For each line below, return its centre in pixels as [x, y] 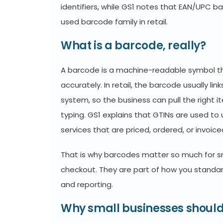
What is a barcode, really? [133, 46]
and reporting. [87, 184]
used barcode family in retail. [114, 22]
